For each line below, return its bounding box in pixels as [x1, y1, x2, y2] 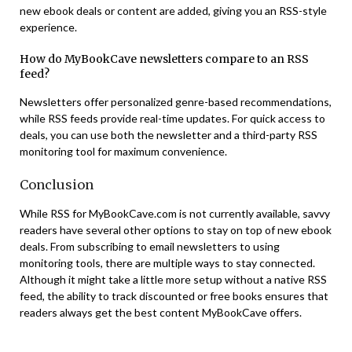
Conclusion [20, 177, 93, 193]
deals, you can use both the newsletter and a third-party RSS [20, 128, 317, 142]
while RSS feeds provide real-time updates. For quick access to [20, 112, 325, 126]
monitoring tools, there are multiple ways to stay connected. [20, 256, 315, 270]
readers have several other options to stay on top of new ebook [20, 223, 332, 237]
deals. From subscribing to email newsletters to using [20, 240, 280, 254]
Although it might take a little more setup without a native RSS [20, 273, 327, 287]
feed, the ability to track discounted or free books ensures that [20, 289, 328, 303]
